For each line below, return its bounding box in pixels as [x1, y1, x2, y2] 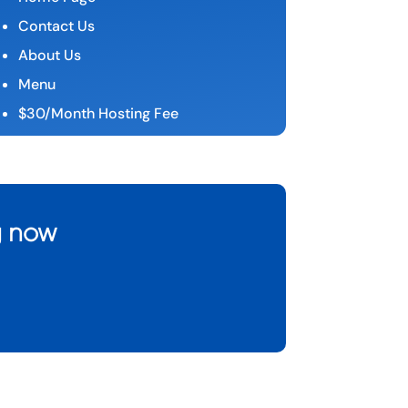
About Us [17, 45, 81, 65]
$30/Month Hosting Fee [17, 103, 178, 123]
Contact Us [17, 15, 95, 36]
